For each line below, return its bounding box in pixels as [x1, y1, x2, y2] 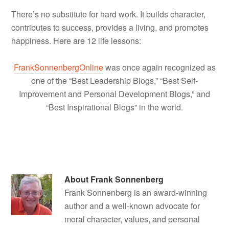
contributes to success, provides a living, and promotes [11, 21, 209, 33]
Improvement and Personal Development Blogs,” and [19, 87, 210, 100]
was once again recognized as [103, 61, 216, 73]
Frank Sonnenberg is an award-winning [64, 186, 208, 198]
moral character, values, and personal [64, 213, 200, 225]
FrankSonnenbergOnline [13, 61, 103, 73]
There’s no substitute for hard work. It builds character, [11, 8, 206, 20]
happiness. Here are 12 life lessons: [11, 34, 142, 47]
